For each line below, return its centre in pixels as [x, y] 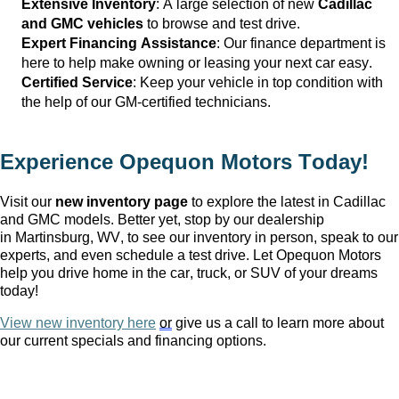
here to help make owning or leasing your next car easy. [197, 63]
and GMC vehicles [82, 24]
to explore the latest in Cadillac [287, 202]
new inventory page [122, 202]
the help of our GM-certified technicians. [146, 102]
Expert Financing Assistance [119, 44]
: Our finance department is [301, 44]
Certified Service [77, 83]
